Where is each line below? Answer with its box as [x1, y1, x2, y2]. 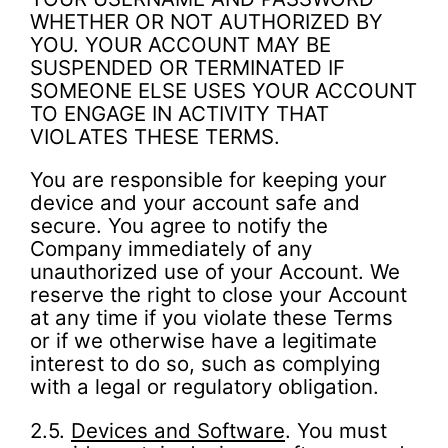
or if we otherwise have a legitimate [30, 328, 377, 354]
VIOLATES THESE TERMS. [30, 123, 280, 149]
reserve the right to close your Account [30, 282, 407, 308]
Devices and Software [71, 417, 285, 443]
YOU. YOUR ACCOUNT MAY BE [30, 31, 331, 57]
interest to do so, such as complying [30, 351, 380, 377]
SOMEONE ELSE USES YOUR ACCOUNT [30, 77, 417, 103]
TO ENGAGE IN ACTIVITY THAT [30, 100, 329, 126]
